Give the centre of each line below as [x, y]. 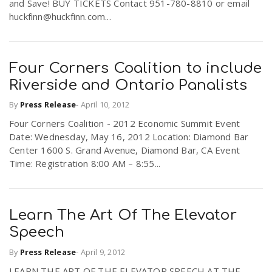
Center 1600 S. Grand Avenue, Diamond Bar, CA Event [125, 150]
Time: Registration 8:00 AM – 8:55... [85, 164]
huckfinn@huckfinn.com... [60, 16]
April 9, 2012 [103, 252]
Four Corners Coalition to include [136, 68]
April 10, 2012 [105, 105]
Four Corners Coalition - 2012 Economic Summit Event [125, 124]
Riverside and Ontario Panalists [128, 85]
